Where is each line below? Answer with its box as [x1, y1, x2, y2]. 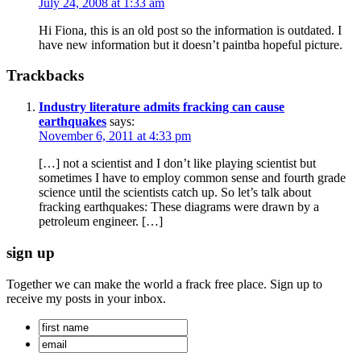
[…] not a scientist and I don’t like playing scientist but [39, 156, 316, 171]
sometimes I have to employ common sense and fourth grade [39, 171, 346, 185]
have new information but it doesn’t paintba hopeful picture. [39, 37, 342, 52]
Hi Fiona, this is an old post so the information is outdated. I [39, 23, 342, 37]
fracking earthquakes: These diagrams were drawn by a [39, 200, 319, 214]
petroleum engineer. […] [39, 214, 163, 229]
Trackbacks [6, 67, 84, 85]
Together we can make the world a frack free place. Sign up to [6, 276, 322, 291]
